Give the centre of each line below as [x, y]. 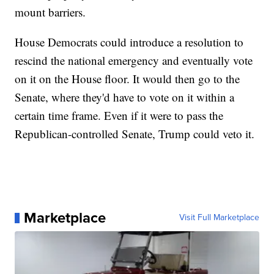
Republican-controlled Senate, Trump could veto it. [135, 134]
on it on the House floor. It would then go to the [128, 79]
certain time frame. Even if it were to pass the [119, 116]
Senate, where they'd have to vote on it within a [125, 97]
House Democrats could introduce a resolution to [129, 42]
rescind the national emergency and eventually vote [134, 61]
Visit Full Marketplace [219, 218]
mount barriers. [50, 12]
